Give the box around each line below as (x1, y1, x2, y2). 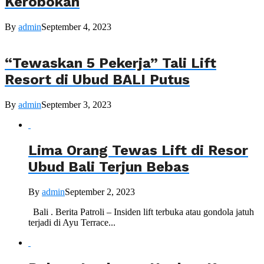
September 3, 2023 (41, 100, 111, 110)
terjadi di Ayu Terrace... (28, 217, 115, 227)
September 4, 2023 (41, 22, 111, 32)
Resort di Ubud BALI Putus (5, 71, 190, 88)
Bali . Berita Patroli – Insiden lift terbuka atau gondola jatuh (28, 206, 254, 217)
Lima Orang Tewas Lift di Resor (28, 142, 248, 159)
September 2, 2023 (65, 186, 135, 197)
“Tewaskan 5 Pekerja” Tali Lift (5, 55, 216, 72)
